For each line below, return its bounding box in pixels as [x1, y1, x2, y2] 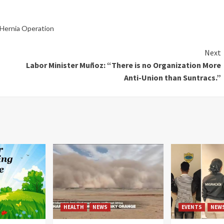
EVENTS [181, 203, 202, 210]
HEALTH [63, 203, 84, 210]
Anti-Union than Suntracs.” [123, 72, 221, 82]
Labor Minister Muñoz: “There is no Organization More [25, 59, 221, 70]
